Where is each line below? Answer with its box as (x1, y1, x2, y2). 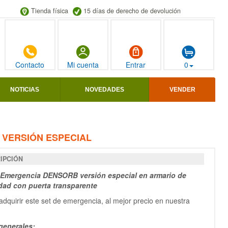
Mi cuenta (67, 60, 99, 70)
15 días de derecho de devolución (83, 6, 181, 15)
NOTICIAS (10, 86, 39, 94)
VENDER (169, 86, 195, 94)
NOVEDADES (85, 86, 124, 94)
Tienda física (31, 6, 68, 15)
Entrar (126, 60, 146, 70)
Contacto (15, 60, 45, 70)
